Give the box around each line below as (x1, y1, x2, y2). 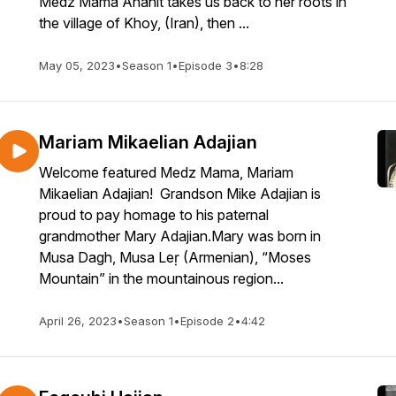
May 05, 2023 (39, 58, 115, 72)
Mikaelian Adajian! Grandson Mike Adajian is (39, 185, 321, 202)
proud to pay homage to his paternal (39, 206, 269, 224)
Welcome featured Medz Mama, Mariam (39, 164, 293, 181)
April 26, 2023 (39, 314, 117, 328)
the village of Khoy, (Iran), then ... (39, 14, 249, 32)
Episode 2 (180, 314, 234, 328)
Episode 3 (179, 58, 232, 72)
